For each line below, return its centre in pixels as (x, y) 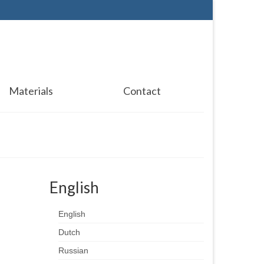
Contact (142, 91)
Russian (73, 250)
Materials (31, 91)
